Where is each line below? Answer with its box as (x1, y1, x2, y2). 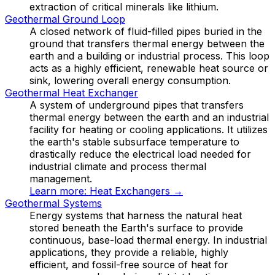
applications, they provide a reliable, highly (29, 246, 228, 258)
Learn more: (29, 184, 90, 197)
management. (29, 172, 92, 185)
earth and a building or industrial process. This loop (29, 49, 269, 62)
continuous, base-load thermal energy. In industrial (29, 233, 267, 246)
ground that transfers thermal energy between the (29, 37, 265, 50)
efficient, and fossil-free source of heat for (29, 258, 228, 271)
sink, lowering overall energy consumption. (29, 74, 231, 87)
